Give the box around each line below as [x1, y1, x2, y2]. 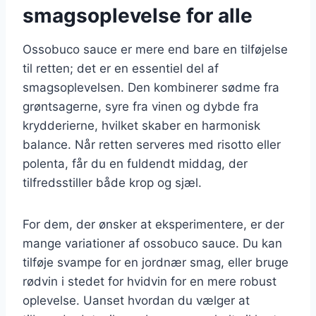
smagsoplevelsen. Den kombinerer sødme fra [23, 80, 279, 95]
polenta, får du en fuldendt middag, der [23, 156, 248, 171]
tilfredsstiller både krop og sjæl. [23, 175, 202, 190]
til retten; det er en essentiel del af [23, 61, 219, 75]
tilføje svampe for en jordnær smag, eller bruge [23, 255, 288, 269]
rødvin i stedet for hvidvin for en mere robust [23, 274, 276, 288]
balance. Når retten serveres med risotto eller [23, 137, 281, 152]
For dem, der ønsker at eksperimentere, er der [23, 217, 284, 231]
